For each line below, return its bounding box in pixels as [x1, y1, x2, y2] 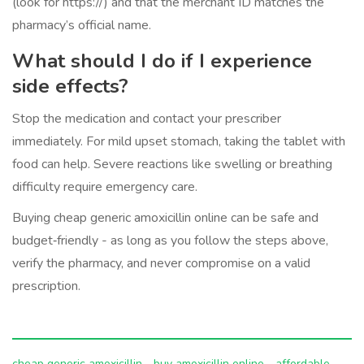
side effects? [12, 73, 128, 100]
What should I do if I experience [12, 48, 312, 75]
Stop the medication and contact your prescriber [12, 110, 281, 128]
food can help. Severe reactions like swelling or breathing [12, 155, 332, 174]
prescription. [12, 277, 80, 296]
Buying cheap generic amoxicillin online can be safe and [12, 209, 318, 227]
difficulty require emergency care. [12, 178, 197, 197]
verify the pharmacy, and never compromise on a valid [12, 254, 310, 273]
